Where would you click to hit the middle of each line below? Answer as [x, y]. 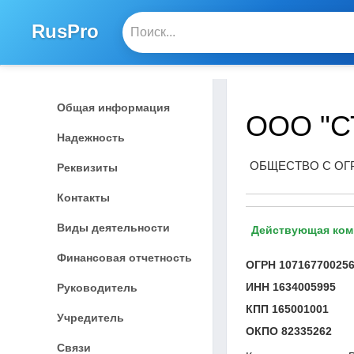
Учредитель [90, 317]
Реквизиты [87, 167]
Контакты [83, 197]
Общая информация [113, 107]
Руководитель [97, 287]
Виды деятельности [113, 227]
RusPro [65, 31]
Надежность [91, 137]
